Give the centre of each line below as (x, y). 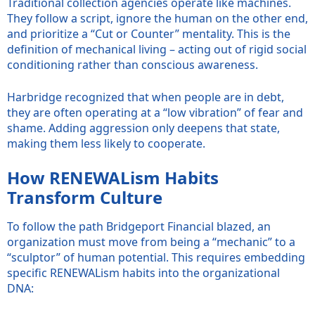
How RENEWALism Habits (113, 177)
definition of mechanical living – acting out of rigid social (157, 49)
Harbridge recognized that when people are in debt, (146, 97)
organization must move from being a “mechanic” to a (151, 242)
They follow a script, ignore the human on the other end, (157, 18)
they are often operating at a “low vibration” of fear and (155, 112)
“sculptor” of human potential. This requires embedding (156, 257)
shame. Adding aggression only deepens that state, (143, 128)
